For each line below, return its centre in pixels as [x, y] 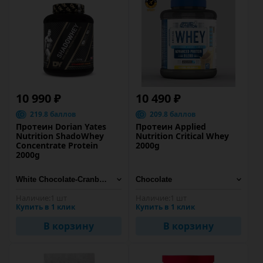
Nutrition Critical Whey [182, 136]
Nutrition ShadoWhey [60, 136]
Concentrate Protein [57, 145]
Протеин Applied [171, 127]
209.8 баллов [173, 114]
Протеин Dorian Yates [61, 127]
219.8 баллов [53, 114]
